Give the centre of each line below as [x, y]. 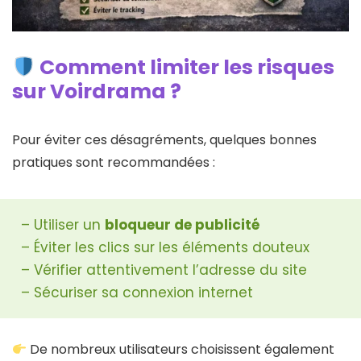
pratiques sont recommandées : [114, 163]
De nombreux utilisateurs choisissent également [181, 350]
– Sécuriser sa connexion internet [137, 293]
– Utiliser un [63, 225]
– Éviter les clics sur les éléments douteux [165, 248]
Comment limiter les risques [185, 68]
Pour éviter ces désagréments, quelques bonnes [164, 140]
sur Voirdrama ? [97, 92]
